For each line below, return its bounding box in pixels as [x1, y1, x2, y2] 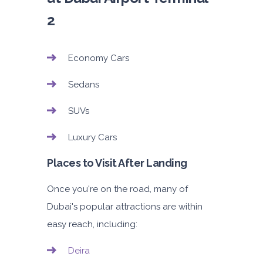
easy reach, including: [47, 219, 137, 230]
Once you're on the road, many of [47, 184, 188, 195]
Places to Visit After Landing [47, 157, 187, 170]
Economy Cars [68, 53, 129, 64]
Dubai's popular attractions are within [47, 201, 203, 213]
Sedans [68, 79, 99, 90]
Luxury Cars [68, 132, 117, 143]
